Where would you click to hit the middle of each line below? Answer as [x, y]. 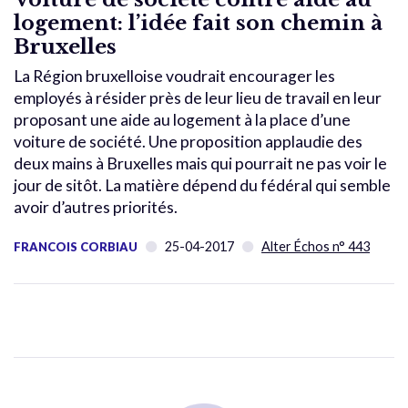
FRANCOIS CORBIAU [76, 246]
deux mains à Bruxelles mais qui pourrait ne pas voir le [200, 163]
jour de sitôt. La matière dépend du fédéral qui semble [202, 185]
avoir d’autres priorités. [96, 207]
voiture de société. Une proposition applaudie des [188, 141]
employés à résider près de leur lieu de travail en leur [198, 97]
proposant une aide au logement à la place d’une [182, 119]
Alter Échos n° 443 [316, 246]
